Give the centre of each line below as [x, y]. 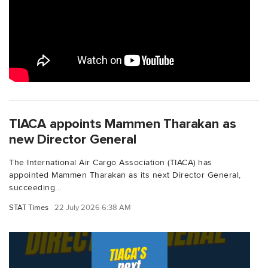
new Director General [73, 139]
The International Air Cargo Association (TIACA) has [111, 162]
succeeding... [35, 187]
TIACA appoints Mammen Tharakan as [123, 124]
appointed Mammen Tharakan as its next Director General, [125, 175]
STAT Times [29, 207]
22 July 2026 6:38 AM [93, 207]
